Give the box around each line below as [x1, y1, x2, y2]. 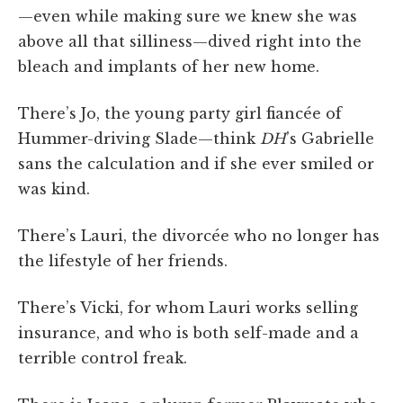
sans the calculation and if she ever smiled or [18, 154, 374, 173]
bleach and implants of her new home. [18, 57, 319, 76]
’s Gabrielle [286, 129, 374, 148]
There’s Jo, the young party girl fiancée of [18, 103, 342, 122]
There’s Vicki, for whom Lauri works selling [18, 298, 358, 317]
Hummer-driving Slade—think [18, 129, 260, 148]
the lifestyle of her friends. [18, 251, 228, 270]
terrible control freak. [18, 348, 187, 367]
